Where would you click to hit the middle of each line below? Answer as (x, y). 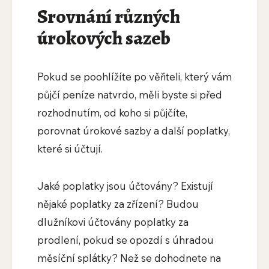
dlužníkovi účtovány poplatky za (113, 222)
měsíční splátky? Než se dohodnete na (129, 258)
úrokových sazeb (104, 38)
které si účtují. (70, 149)
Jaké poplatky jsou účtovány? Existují (125, 186)
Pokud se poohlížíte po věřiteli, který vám (134, 77)
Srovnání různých (109, 17)
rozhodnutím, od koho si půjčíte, (112, 113)
